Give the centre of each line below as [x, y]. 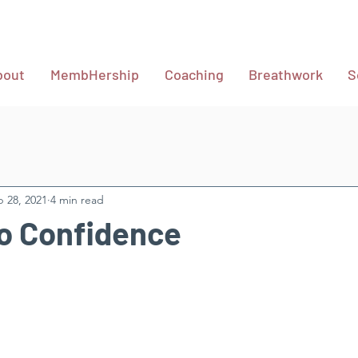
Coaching [194, 75]
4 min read [77, 199]
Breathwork [285, 75]
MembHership [95, 75]
